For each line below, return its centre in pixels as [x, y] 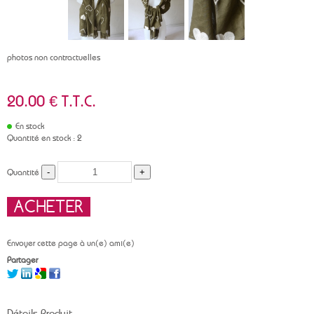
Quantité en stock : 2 [45, 138]
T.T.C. [79, 101]
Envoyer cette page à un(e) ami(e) [71, 243]
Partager [22, 260]
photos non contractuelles [54, 57]
